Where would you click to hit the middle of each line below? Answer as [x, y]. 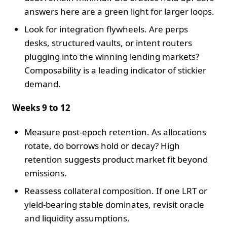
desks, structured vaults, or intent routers [108, 43]
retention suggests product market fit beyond [116, 159]
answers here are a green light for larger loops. [119, 11]
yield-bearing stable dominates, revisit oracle [114, 204]
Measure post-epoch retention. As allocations [115, 132]
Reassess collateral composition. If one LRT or [116, 191]
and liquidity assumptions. [77, 218]
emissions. [46, 173]
